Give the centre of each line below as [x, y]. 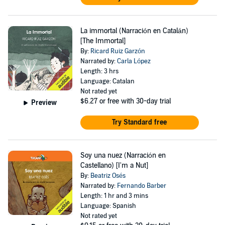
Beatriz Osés [108, 176]
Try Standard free [140, 122]
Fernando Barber [141, 186]
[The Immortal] [103, 41]
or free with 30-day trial [135, 101]
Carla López [134, 61]
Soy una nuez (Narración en [123, 155]
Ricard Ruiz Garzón [118, 51]
